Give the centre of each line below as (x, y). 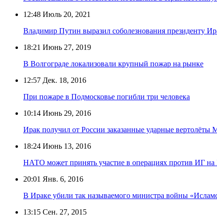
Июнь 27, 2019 (66, 47)
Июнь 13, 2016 (66, 146)
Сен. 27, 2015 (64, 212)
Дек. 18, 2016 (63, 80)
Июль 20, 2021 (66, 14)
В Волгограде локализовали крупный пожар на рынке (113, 63)
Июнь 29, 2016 (66, 113)
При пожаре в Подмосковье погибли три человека (107, 96)
